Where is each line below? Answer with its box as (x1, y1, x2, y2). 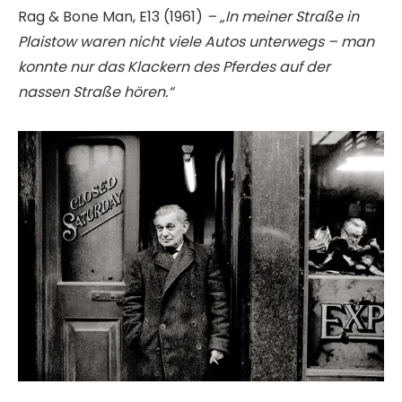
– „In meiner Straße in (206, 5, 359, 27)
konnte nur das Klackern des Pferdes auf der (18, 56, 330, 77)
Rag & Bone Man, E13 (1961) (18, 5, 206, 27)
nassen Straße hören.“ (18, 81, 173, 102)
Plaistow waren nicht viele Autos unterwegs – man (18, 31, 374, 52)
